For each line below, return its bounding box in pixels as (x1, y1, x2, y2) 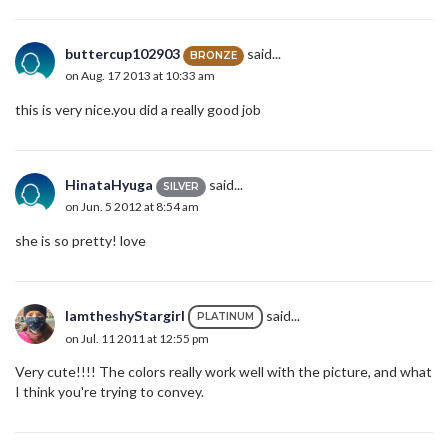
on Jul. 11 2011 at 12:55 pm (65, 331, 209, 347)
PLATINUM (197, 310, 254, 324)
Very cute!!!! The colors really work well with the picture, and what (15, 363, 432, 381)
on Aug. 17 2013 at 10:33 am (65, 67, 215, 83)
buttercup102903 (65, 45, 180, 63)
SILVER (163, 179, 199, 193)
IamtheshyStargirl (65, 306, 185, 324)
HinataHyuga (65, 176, 153, 194)
